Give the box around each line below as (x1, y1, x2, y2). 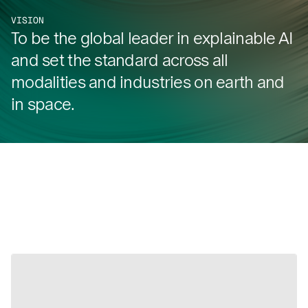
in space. (11, 93, 75, 114)
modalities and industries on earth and (11, 71, 285, 92)
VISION (11, 14, 44, 26)
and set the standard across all (11, 49, 228, 70)
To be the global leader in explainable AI (11, 27, 294, 48)
